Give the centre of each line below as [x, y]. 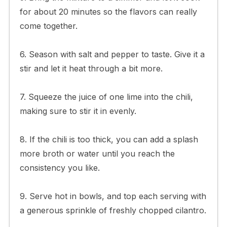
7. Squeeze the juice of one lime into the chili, [106, 97]
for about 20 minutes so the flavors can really [108, 11]
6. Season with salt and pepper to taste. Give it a [112, 54]
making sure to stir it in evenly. [78, 111]
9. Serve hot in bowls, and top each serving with [113, 196]
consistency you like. [60, 167]
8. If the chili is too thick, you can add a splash [109, 139]
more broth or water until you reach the [97, 153]
